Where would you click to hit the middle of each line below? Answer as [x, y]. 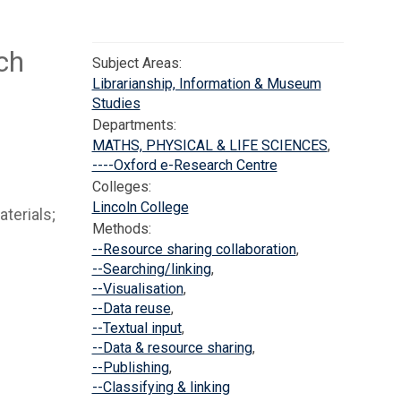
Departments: [134, 125]
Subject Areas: [137, 63]
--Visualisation [137, 289]
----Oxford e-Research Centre [184, 165]
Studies [116, 103]
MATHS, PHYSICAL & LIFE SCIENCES [209, 145]
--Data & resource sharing [172, 348]
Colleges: [121, 187]
